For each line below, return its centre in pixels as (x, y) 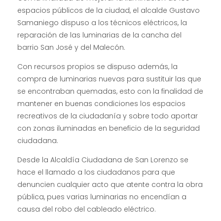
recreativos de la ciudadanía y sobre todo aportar (108, 116)
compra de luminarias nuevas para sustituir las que (109, 79)
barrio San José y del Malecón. (71, 47)
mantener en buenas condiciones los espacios (101, 103)
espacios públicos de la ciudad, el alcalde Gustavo (109, 10)
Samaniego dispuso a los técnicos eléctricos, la (102, 22)
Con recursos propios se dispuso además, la (97, 66)
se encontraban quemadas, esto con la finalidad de (110, 91)
